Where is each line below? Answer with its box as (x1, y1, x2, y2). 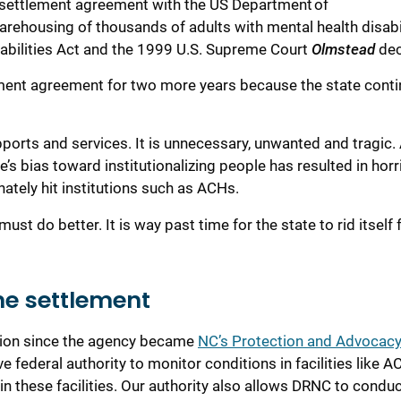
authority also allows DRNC (149, 376, 335, 395)
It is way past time (102, 215, 229, 234)
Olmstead (311, 39, 375, 58)
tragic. (353, 134, 399, 153)
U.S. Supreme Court (176, 39, 311, 58)
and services (39, 134, 128, 153)
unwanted (254, 134, 324, 153)
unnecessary (164, 134, 248, 153)
